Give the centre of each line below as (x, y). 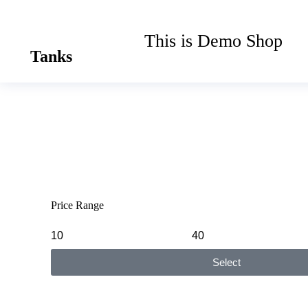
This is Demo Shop (213, 41)
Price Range (77, 205)
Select (226, 262)
